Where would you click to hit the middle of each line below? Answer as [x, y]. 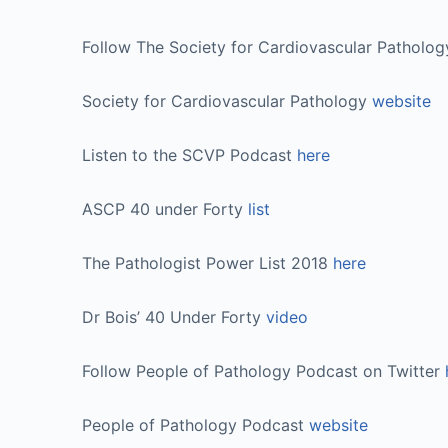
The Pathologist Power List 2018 [207, 262]
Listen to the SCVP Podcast [189, 154]
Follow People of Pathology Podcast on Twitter [263, 370]
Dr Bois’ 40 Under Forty [174, 316]
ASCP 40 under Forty [165, 208]
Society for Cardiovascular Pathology [227, 100]
